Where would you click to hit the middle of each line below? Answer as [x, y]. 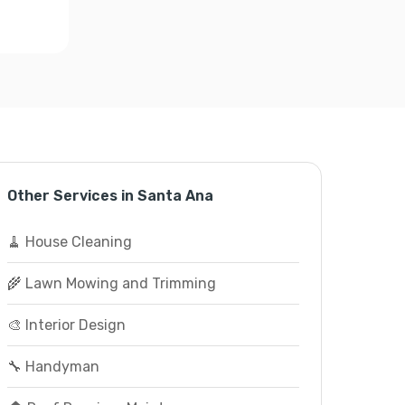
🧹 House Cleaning [69, 242]
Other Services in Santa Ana [110, 196]
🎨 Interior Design [66, 325]
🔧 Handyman [53, 367]
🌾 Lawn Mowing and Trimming [111, 283]
